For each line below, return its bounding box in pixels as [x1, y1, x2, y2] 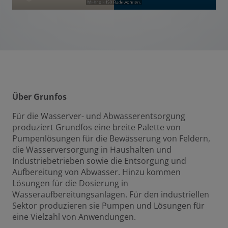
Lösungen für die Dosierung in [12, 177, 128, 189]
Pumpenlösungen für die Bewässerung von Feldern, [12, 132, 210, 144]
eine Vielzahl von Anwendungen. [12, 211, 136, 222]
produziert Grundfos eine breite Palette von [12, 121, 181, 133]
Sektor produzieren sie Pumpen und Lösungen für [12, 199, 205, 211]
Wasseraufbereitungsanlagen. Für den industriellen [12, 188, 209, 200]
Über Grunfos [12, 91, 67, 102]
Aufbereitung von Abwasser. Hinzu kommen [12, 166, 181, 178]
